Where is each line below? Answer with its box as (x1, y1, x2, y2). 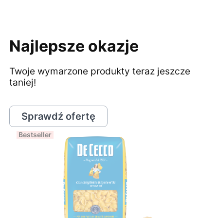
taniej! (9, 76, 36, 88)
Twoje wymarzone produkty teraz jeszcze (9, 65, 190, 77)
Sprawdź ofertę (21, 110, 95, 122)
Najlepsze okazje (9, 36, 139, 55)
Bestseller (18, 130, 52, 139)
